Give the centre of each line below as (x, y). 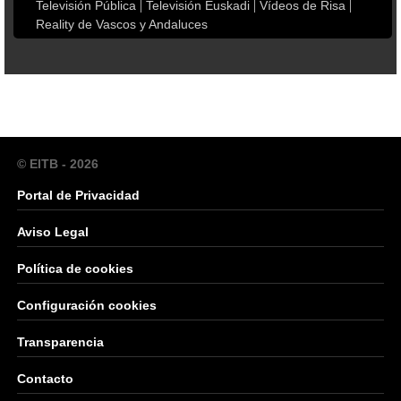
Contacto (45, 379)
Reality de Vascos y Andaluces (122, 24)
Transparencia (60, 342)
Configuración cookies (87, 305)
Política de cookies (75, 269)
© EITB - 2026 (58, 164)
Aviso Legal (53, 232)
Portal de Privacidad (78, 195)
